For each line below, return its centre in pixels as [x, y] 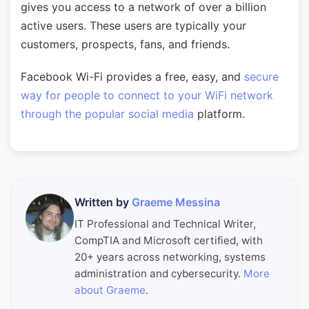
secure [261, 77]
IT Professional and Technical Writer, [165, 223]
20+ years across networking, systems [170, 257]
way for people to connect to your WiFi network [147, 95]
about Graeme [110, 290]
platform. [219, 114]
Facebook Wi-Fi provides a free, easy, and [132, 77]
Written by [103, 202]
